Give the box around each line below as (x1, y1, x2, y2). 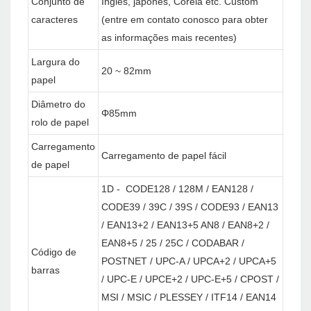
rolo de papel (31, 117, 89, 128)
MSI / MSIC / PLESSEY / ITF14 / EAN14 (101, 292, 276, 303)
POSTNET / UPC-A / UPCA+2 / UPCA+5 (101, 255, 276, 267)
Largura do (31, 56, 80, 68)
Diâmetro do (31, 99, 85, 110)
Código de (31, 246, 76, 258)
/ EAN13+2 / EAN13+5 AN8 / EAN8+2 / (101, 219, 269, 231)
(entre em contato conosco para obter (101, 14, 268, 26)
